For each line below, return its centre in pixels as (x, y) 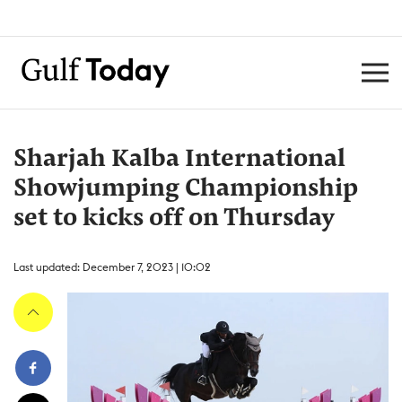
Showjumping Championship (186, 189)
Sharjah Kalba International (179, 160)
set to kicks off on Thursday (174, 219)
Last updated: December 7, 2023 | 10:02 (112, 267)
